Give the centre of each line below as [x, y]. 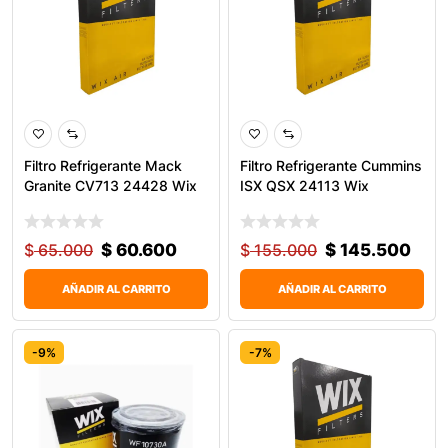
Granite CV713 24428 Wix [110, 185]
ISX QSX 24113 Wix [304, 185]
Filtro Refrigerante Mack [103, 165]
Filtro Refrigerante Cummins [331, 165]
